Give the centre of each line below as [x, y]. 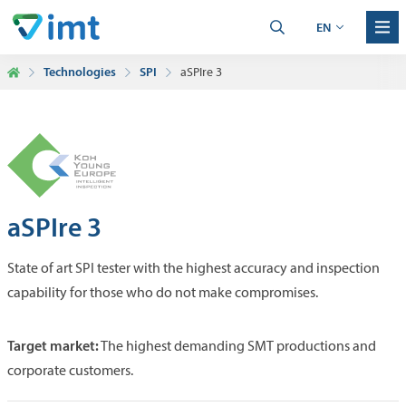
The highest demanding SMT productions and [237, 346]
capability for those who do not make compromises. [163, 292]
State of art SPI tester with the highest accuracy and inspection [193, 268]
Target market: [53, 345]
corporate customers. [70, 370]
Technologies [80, 72]
